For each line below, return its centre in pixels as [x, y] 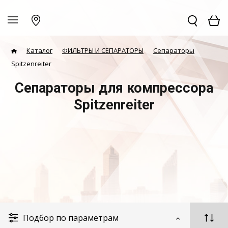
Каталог [39, 50]
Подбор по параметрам [71, 218]
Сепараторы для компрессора [114, 88]
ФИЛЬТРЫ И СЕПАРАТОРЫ [103, 50]
